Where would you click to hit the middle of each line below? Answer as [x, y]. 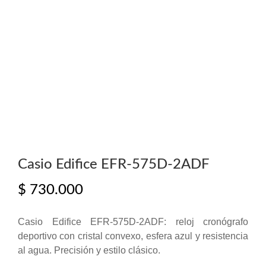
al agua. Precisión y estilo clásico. [89, 250]
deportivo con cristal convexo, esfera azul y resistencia [133, 236]
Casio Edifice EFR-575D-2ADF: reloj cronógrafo [133, 221]
